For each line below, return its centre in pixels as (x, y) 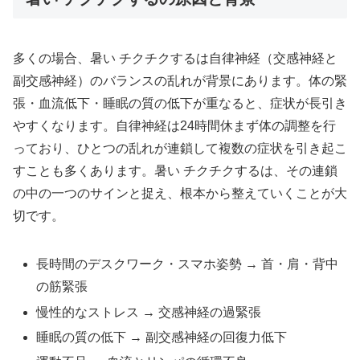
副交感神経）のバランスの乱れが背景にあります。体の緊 (180, 81)
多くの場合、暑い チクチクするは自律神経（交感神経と (175, 59)
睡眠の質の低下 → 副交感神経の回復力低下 (162, 337)
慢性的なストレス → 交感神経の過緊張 (149, 312)
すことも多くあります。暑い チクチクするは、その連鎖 (175, 171)
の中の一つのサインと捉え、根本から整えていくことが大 (180, 194)
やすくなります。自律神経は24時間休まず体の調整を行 (174, 126)
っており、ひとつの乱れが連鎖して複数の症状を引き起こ (180, 149)
